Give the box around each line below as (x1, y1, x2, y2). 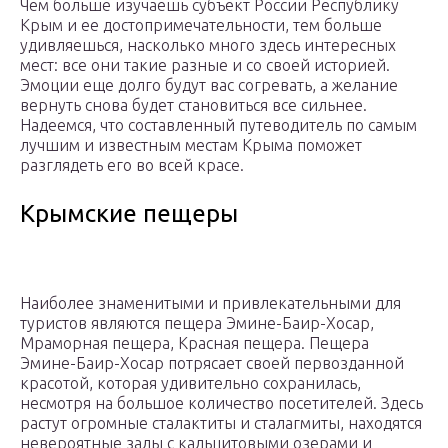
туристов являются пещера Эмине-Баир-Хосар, (20, 314, 374, 333)
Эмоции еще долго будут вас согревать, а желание (20, 76, 398, 95)
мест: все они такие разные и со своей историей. (20, 56, 390, 75)
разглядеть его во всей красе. (20, 156, 244, 175)
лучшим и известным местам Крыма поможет (20, 136, 362, 155)
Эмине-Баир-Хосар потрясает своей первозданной (20, 354, 404, 373)
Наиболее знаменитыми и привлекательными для (20, 294, 401, 313)
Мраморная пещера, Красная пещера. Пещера (20, 334, 369, 353)
